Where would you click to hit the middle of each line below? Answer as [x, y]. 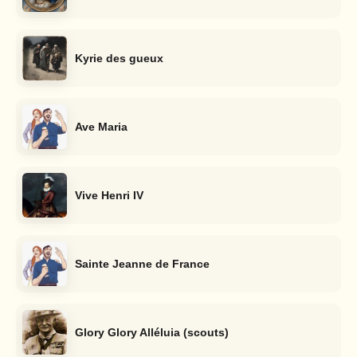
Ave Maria [101, 127]
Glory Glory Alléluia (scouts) [152, 332]
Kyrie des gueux [119, 58]
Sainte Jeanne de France [142, 264]
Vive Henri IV [109, 195]
